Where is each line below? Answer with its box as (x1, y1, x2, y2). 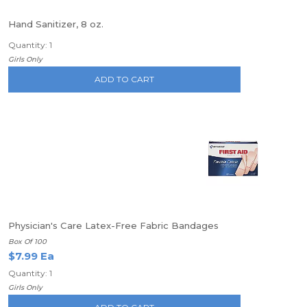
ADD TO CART (95, 74, 155, 84)
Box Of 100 (8, 237, 47, 246)
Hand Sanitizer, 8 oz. (8, 19, 103, 29)
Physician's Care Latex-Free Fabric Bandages (8, 220, 219, 231)
